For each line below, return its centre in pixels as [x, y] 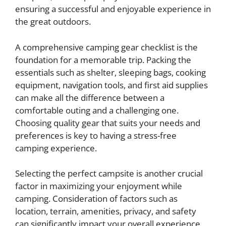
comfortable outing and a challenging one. [97, 110]
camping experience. [56, 148]
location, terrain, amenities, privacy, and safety [106, 211]
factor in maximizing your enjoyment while [99, 186]
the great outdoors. [53, 21]
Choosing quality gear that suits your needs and [108, 123]
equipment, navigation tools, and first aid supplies [111, 85]
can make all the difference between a [90, 97]
